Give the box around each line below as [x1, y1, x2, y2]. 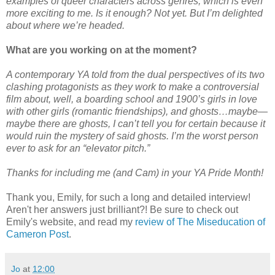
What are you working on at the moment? [6, 44, 197, 55]
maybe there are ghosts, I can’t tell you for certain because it [6, 118, 265, 129]
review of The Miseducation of [135, 216, 265, 227]
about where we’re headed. [6, 20, 125, 31]
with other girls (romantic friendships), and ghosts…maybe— [6, 106, 268, 117]
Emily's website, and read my [6, 216, 135, 227]
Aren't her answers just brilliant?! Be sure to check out [6, 204, 238, 215]
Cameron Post [6, 228, 69, 239]
